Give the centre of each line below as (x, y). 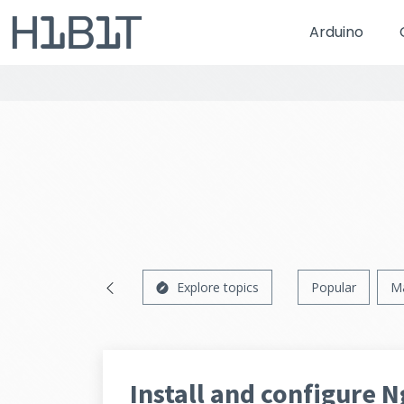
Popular (334, 287)
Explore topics (218, 287)
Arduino (336, 32)
